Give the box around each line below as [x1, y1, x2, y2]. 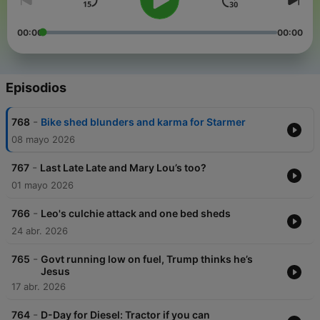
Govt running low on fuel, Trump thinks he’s [41, 253, 253, 266]
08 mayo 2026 [11, 134, 75, 146]
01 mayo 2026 [11, 179, 74, 191]
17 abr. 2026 [11, 281, 66, 293]
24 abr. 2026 [11, 225, 68, 237]
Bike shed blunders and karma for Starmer [41, 116, 246, 129]
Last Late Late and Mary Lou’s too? [40, 161, 206, 174]
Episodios [6, 80, 66, 96]
